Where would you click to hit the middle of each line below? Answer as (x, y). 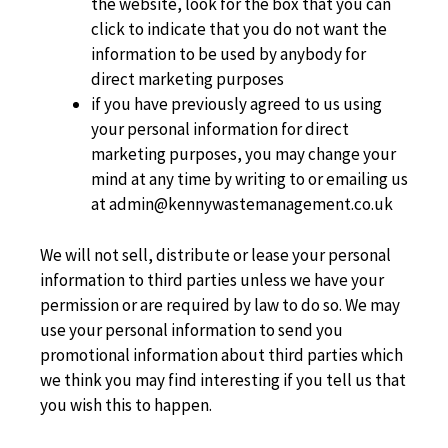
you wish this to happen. (126, 404)
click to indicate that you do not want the (239, 29)
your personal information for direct (220, 129)
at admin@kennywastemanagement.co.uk (242, 204)
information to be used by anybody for (228, 54)
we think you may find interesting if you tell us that (223, 379)
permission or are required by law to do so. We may (220, 304)
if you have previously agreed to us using (236, 104)
